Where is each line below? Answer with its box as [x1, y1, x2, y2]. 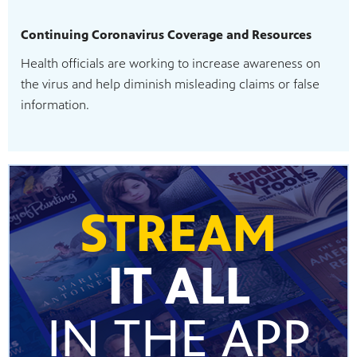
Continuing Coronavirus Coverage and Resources [21, 26, 312, 42]
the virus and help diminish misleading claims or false [21, 76, 320, 92]
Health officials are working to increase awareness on [21, 55, 320, 71]
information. [21, 96, 89, 112]
